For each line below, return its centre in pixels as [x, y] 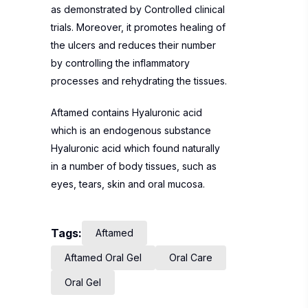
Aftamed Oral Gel [103, 257]
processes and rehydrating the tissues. [139, 81]
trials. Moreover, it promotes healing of [138, 27]
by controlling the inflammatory [120, 63]
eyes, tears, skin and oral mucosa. [128, 184]
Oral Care [191, 257]
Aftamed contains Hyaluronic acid [126, 112]
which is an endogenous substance [131, 130]
